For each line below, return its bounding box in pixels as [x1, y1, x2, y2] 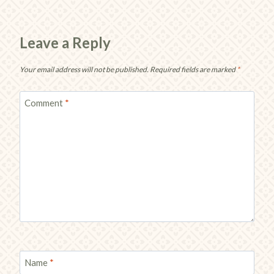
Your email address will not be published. [20, 64, 149, 74]
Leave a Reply [20, 33, 111, 51]
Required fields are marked [150, 64, 237, 74]
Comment [24, 97, 65, 108]
